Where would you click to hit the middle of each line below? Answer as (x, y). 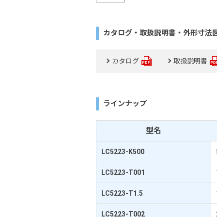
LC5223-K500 (123, 152)
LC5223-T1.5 (122, 193)
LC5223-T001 (123, 172)
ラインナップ (125, 104)
